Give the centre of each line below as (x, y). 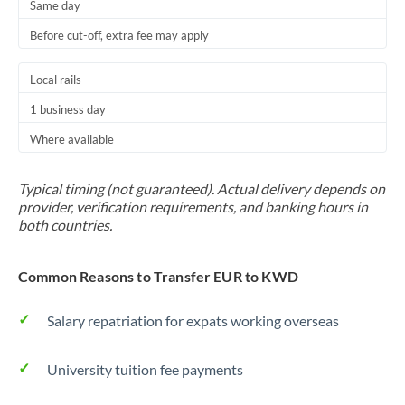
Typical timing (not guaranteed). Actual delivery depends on (202, 188)
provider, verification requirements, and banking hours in (193, 207)
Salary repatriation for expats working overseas (193, 320)
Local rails (56, 80)
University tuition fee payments (145, 369)
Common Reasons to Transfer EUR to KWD (158, 276)
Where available (72, 139)
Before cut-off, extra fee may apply (119, 35)
